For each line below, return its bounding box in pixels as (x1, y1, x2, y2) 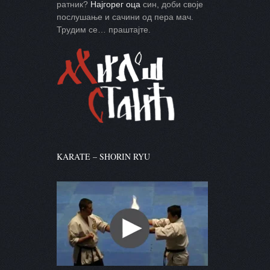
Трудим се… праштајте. (57, 24, 151, 34)
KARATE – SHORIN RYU (57, 151, 150, 163)
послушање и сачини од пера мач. (57, 11, 193, 22)
